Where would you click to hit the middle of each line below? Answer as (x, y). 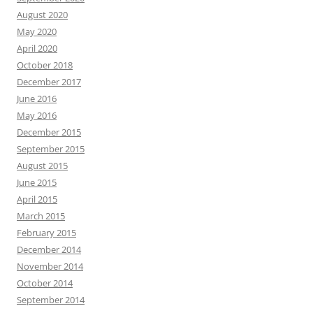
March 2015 (41, 216)
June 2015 (37, 182)
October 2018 (45, 65)
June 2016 (37, 99)
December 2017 (49, 82)
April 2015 (37, 199)
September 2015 (51, 149)
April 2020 (37, 48)
